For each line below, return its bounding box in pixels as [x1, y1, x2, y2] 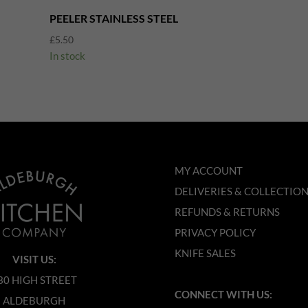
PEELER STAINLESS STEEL [49, 11, 178, 25]
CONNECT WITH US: [174, 288, 272, 301]
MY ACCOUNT [174, 164, 243, 177]
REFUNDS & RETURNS [174, 206, 280, 219]
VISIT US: [12, 253, 56, 266]
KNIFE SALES [174, 247, 236, 260]
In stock [49, 49, 85, 62]
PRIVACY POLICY [174, 226, 256, 239]
